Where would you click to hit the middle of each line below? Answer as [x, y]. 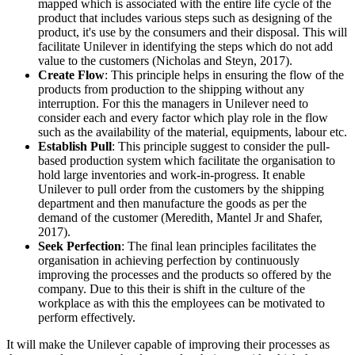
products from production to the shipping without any [171, 90]
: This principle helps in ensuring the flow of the [224, 75]
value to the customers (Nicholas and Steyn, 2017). [165, 61]
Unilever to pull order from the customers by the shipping [181, 189]
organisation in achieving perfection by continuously [169, 261]
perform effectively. [87, 318]
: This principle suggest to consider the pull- [221, 147]
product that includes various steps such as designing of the [185, 18]
